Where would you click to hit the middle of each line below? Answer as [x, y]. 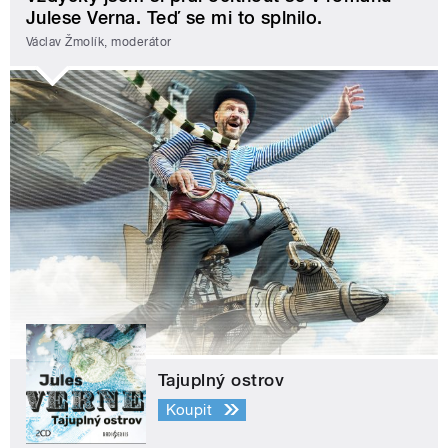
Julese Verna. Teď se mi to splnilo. [174, 18]
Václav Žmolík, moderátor [99, 41]
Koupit [189, 409]
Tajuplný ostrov [221, 380]
